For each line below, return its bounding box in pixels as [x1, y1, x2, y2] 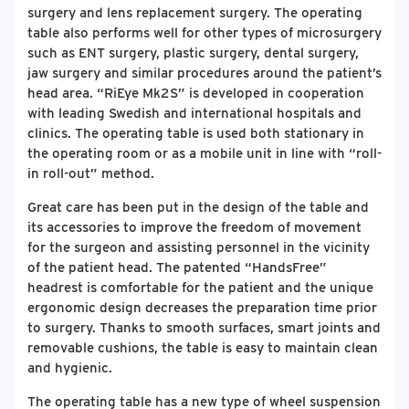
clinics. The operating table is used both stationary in [27, 125, 364, 142]
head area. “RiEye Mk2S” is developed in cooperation [27, 85, 364, 101]
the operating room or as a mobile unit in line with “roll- [27, 145, 382, 162]
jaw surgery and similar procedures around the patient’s [27, 65, 382, 81]
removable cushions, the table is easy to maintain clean [27, 340, 378, 356]
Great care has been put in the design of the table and [27, 199, 369, 215]
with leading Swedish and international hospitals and [27, 105, 362, 121]
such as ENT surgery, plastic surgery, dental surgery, [27, 45, 359, 61]
